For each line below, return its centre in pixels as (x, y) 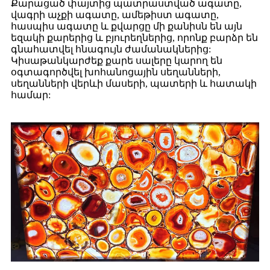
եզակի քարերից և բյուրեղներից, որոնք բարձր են (134, 37)
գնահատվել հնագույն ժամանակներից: (111, 49)
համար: (31, 95)
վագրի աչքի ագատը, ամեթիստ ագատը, (115, 14)
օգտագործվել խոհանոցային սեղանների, (116, 72)
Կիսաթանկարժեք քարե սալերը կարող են (117, 60)
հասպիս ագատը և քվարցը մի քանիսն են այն (127, 26)
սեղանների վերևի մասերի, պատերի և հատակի (134, 83)
